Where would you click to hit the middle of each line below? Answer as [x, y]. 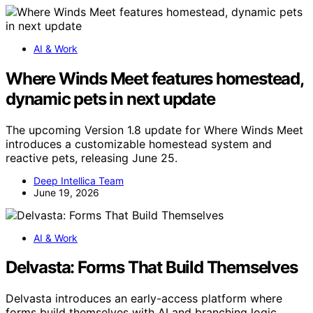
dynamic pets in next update [110, 99]
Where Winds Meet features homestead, [154, 78]
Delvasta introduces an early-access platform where [144, 299]
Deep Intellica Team [79, 180]
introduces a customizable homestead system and [139, 144]
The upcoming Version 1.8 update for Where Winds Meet [154, 130]
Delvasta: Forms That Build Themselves [152, 268]
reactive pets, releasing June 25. [92, 158]
